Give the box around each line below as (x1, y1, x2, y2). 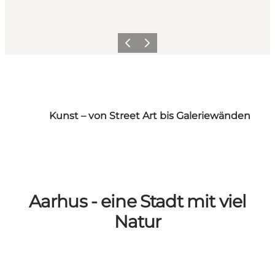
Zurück (119, 42, 146, 52)
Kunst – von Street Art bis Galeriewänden (48, 109, 250, 122)
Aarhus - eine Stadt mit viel (28, 190, 247, 212)
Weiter (139, 42, 163, 52)
